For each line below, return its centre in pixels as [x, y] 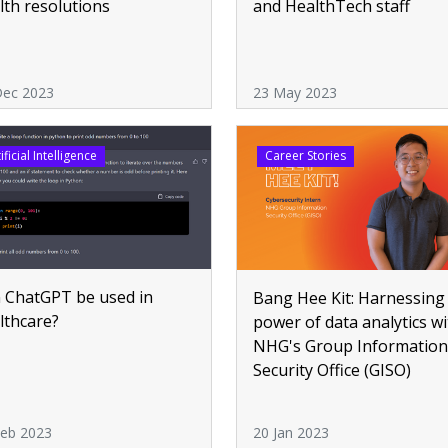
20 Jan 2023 [291, 432]
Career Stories [305, 156]
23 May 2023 [295, 93]
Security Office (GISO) [332, 369]
